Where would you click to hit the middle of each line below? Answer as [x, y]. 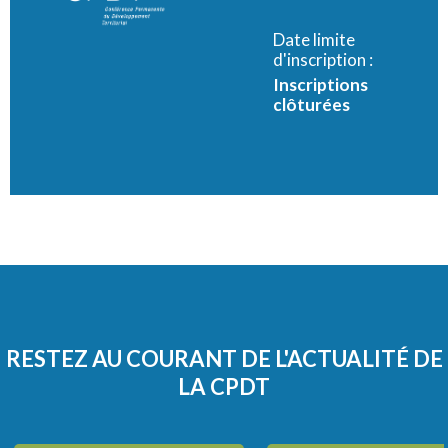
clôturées [311, 104]
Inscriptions [320, 84]
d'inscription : [322, 59]
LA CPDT [224, 386]
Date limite [313, 39]
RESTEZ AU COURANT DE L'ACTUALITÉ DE [224, 358]
